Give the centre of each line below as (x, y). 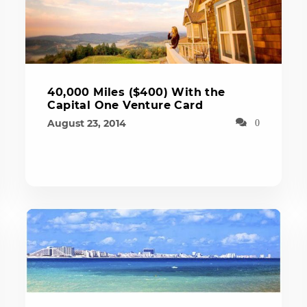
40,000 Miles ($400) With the (136, 92)
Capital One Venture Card (125, 105)
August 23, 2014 (87, 123)
